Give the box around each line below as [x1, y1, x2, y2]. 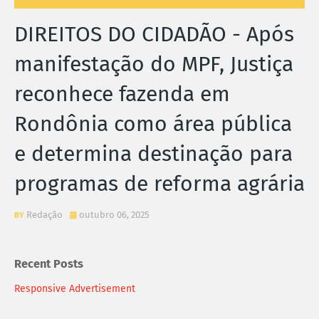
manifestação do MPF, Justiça [14, 51, 293, 77]
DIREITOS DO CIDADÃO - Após [14, 21, 294, 47]
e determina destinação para [14, 140, 293, 167]
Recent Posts [14, 257, 83, 271]
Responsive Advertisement [14, 282, 135, 295]
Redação [26, 209, 63, 220]
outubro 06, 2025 [79, 209, 150, 220]
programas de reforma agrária [14, 170, 305, 197]
